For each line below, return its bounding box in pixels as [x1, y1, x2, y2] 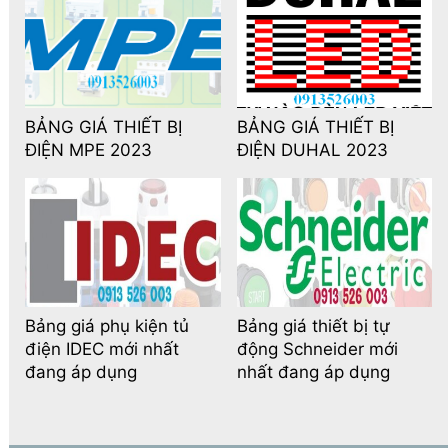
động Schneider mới [236, 339, 398, 360]
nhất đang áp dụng [236, 362, 390, 383]
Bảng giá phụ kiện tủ [25, 316, 190, 337]
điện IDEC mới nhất [25, 339, 180, 360]
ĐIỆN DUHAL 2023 [236, 140, 388, 161]
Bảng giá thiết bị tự [236, 316, 390, 337]
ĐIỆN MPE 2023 [25, 140, 153, 161]
